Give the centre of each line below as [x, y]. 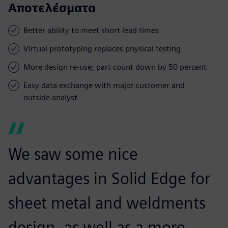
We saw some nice [73, 154]
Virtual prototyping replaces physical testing [102, 48]
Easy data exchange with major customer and [104, 85]
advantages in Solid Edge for [109, 178]
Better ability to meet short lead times [91, 30]
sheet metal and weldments [107, 203]
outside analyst [50, 97]
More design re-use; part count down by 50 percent [115, 67]
